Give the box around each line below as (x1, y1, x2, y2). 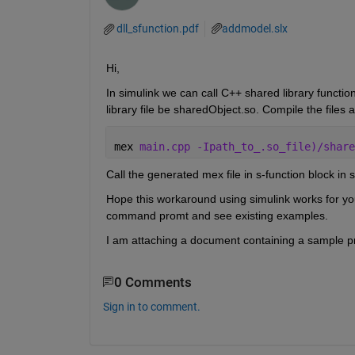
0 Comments (113, 274, 192, 290)
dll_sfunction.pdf (116, 21, 199, 35)
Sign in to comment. (102, 300, 200, 314)
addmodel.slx (221, 22, 288, 36)
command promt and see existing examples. (105, 208, 328, 222)
